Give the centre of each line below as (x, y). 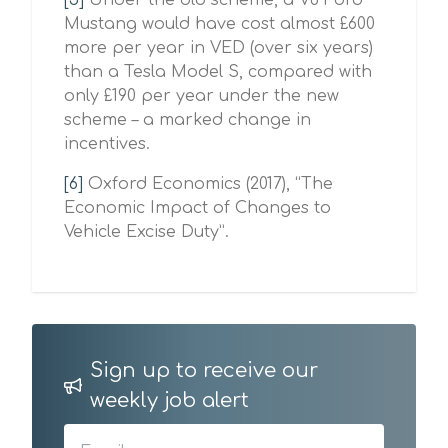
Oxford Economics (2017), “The (208, 184)
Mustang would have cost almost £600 (219, 24)
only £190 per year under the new (201, 96)
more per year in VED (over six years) (218, 48)
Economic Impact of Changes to (197, 208)
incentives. (107, 144)
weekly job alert (169, 400)
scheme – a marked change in (187, 120)
